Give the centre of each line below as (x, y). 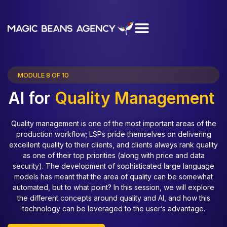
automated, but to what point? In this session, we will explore (113, 187)
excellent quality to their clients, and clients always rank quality (113, 145)
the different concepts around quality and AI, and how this (113, 198)
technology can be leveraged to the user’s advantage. (113, 209)
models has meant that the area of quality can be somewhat (113, 177)
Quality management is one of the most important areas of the (113, 123)
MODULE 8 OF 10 (43, 75)
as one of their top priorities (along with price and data (113, 155)
